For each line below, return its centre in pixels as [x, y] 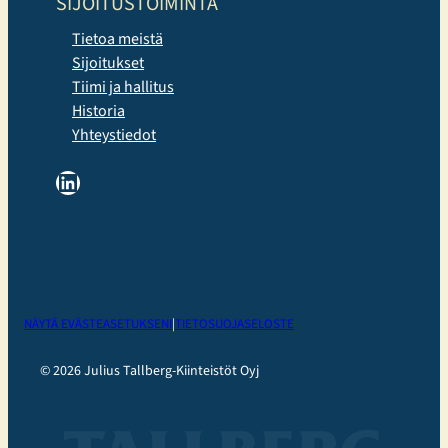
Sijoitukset [108, 62]
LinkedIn [61, 181]
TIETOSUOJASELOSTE [234, 323]
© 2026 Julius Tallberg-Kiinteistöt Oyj [149, 370]
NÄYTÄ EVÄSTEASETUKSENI [98, 323]
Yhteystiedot [114, 134]
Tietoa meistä [117, 38]
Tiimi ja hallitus [123, 86]
